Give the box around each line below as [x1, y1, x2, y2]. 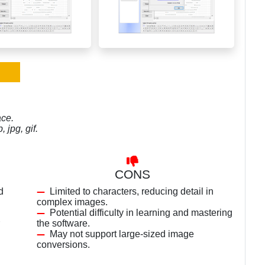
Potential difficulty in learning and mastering [50, 208, 232, 218]
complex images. [37, 197, 108, 207]
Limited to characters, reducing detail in [50, 186, 214, 196]
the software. [37, 218, 90, 228]
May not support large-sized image [50, 229, 194, 239]
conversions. [37, 240, 90, 250]
